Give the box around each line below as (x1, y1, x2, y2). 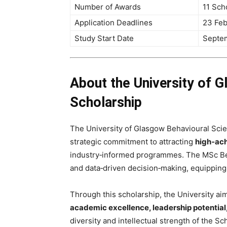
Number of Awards (74, 2, 141, 12)
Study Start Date (74, 33, 134, 43)
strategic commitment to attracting (70, 136, 195, 146)
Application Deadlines (74, 17, 153, 27)
